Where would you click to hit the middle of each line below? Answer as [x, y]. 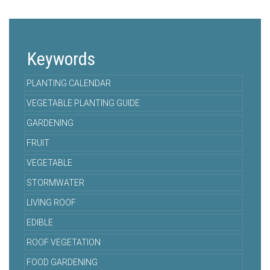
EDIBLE [40, 223]
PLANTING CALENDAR [69, 83]
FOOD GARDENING [62, 262]
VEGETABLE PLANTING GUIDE [83, 103]
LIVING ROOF [51, 203]
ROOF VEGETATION [64, 243]
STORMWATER [55, 183]
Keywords [61, 59]
